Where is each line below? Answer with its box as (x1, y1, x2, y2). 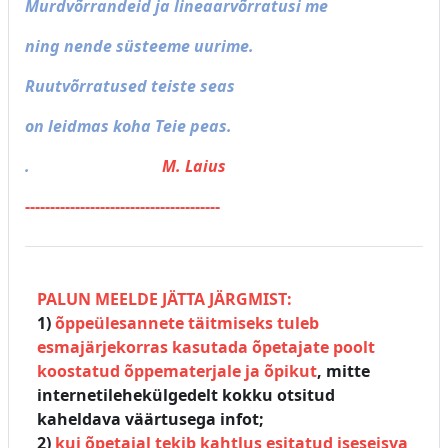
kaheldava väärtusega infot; (37, 408, 264, 430)
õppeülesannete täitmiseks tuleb (55, 312, 319, 334)
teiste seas (147, 75, 235, 97)
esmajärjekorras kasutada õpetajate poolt (37, 336, 375, 358)
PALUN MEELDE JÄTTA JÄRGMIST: (37, 288, 292, 310)
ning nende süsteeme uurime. (25, 35, 254, 57)
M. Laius (154, 155, 226, 177)
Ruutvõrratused (25, 75, 147, 97)
